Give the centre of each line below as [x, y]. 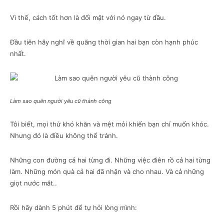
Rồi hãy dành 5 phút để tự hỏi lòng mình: [73, 208]
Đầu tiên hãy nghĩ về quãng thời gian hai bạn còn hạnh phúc [104, 42]
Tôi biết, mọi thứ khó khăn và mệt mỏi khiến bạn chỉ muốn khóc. [109, 124]
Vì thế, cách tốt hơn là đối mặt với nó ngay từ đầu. [88, 18]
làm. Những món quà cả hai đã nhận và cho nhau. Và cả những [107, 172]
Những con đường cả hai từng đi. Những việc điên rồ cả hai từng [110, 160]
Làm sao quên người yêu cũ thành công [61, 101]
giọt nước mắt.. [33, 183]
